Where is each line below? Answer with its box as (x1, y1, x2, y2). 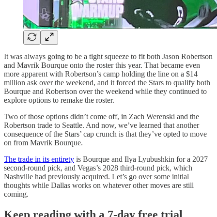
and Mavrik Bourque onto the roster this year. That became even (4, 61, 200, 69)
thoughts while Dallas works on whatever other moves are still (4, 181, 194, 189)
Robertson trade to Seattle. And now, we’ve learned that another (4, 121, 199, 129)
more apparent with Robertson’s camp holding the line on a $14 (4, 69, 198, 78)
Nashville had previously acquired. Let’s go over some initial (4, 172, 189, 181)
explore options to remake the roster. (4, 95, 114, 104)
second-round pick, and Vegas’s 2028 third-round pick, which (4, 163, 192, 172)
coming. (4, 189, 29, 198)
